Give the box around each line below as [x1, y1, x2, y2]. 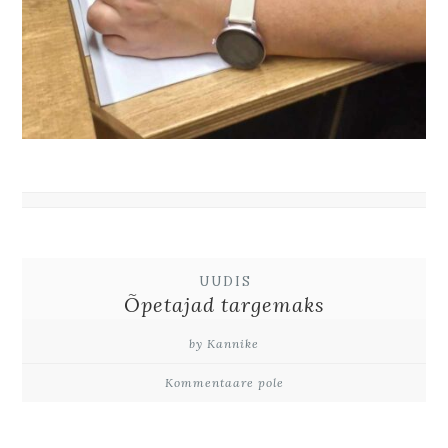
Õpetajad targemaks [123, 292, 325, 318]
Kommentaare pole [164, 375, 284, 391]
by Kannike [189, 336, 259, 352]
